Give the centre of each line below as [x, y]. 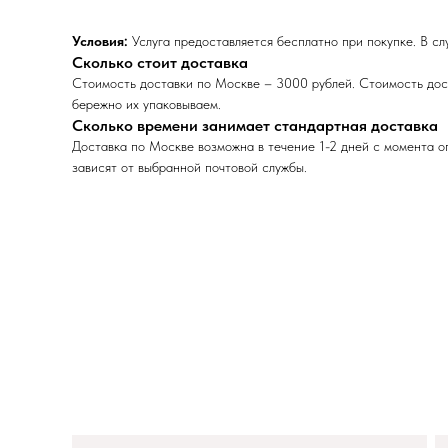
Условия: [100, 41]
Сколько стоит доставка [160, 62]
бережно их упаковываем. [146, 104]
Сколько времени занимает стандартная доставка [255, 125]
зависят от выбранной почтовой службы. [189, 167]
